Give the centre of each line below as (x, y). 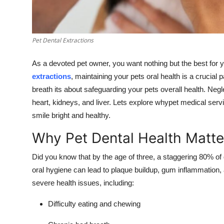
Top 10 (20, 8)
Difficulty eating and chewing (94, 203)
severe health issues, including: (83, 182)
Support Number (39, 57)
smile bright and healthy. (71, 115)
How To (22, 33)
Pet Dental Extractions (63, 40)
